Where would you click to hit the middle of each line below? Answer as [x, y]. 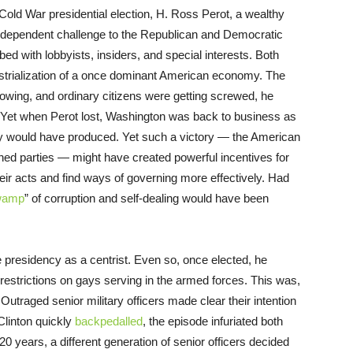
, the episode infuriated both [213, 321]
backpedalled [109, 321]
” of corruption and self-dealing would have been [147, 199]
